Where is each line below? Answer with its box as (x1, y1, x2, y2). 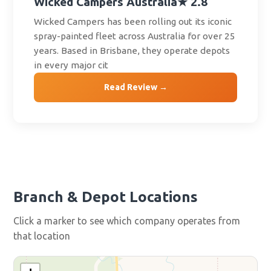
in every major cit (34, 60, 109, 71)
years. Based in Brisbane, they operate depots (34, 45, 230, 56)
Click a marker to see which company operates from (13, 215, 241, 226)
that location (13, 230, 71, 241)
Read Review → (103, 82, 168, 93)
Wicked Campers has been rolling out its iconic (34, 16, 232, 27)
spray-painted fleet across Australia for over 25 (34, 31, 236, 42)
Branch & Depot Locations (13, 188, 198, 205)
